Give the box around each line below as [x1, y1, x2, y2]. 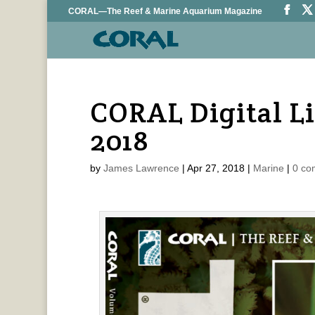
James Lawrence [103, 162, 179, 174]
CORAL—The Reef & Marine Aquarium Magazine [68, 6, 263, 16]
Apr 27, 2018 [186, 162, 245, 174]
